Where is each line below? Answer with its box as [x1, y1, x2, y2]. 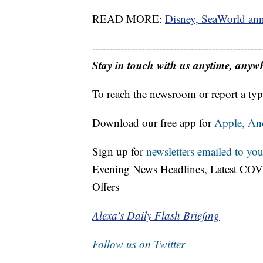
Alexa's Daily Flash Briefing [92, 208, 220, 223]
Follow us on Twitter [92, 237, 185, 252]
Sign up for [92, 144, 146, 159]
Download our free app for [92, 115, 214, 130]
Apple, [214, 115, 248, 130]
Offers [92, 179, 119, 194]
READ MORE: [92, 11, 165, 26]
